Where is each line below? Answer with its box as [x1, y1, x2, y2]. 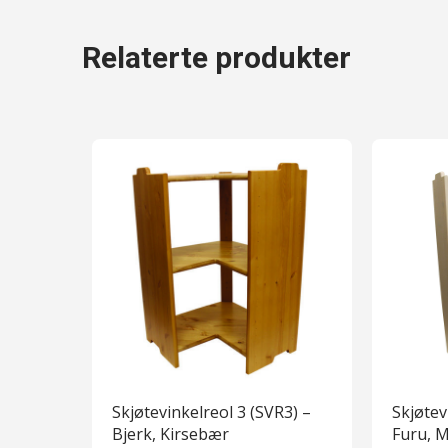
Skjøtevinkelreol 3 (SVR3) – [112, 401, 311, 424]
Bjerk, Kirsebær [112, 423, 229, 446]
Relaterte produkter [82, 40, 351, 75]
